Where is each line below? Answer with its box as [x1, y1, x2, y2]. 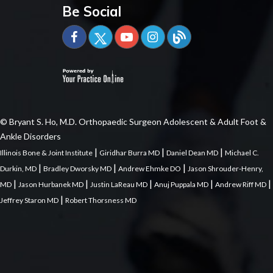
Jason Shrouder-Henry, [188, 163, 263, 173]
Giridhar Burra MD [99, 147, 160, 157]
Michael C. [225, 147, 259, 157]
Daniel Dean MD [166, 147, 218, 157]
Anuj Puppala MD [154, 179, 208, 189]
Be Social [62, 2, 121, 20]
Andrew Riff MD [215, 179, 266, 189]
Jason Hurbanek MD [18, 179, 83, 189]
